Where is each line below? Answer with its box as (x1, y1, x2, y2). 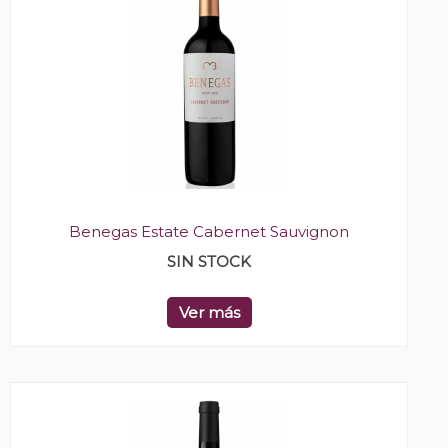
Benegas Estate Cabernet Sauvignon (69, 222, 349, 242)
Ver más (178, 303, 240, 323)
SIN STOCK (167, 252, 251, 272)
